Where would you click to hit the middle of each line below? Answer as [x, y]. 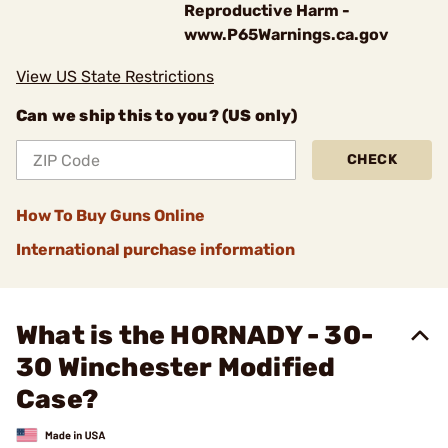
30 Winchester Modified [176, 367]
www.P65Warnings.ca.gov [286, 34]
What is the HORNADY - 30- [195, 335]
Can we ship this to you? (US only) [156, 115]
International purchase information [155, 249]
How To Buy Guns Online [110, 215]
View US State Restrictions [115, 76]
